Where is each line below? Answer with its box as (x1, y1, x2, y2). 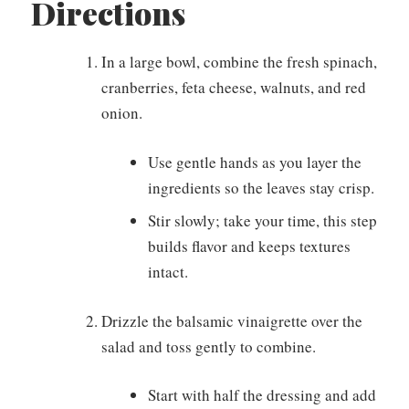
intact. (147, 261, 188, 283)
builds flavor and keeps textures (147, 236, 351, 257)
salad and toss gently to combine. (100, 335, 316, 357)
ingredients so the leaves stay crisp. (147, 176, 374, 198)
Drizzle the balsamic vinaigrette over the (100, 309, 362, 331)
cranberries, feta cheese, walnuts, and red (100, 77, 366, 99)
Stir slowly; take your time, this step (147, 210, 377, 232)
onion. (100, 102, 142, 124)
